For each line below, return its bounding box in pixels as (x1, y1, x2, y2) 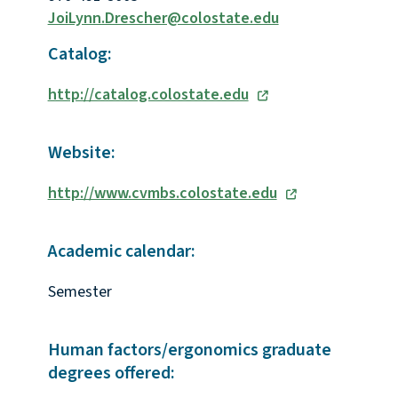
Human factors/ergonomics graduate (47, 338, 331, 363)
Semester (47, 281, 112, 304)
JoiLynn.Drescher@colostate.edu (47, 7, 279, 30)
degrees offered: (47, 361, 175, 386)
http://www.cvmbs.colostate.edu (47, 182, 277, 205)
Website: (47, 140, 115, 166)
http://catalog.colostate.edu (47, 84, 249, 107)
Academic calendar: (47, 239, 195, 265)
